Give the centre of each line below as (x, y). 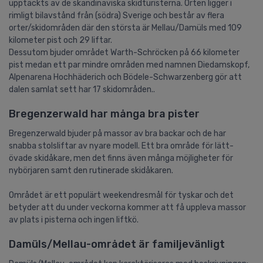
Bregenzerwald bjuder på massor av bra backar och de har (117, 133)
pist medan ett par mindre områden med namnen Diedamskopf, (129, 65)
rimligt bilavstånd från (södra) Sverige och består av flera (117, 15)
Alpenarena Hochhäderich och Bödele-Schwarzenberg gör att (125, 77)
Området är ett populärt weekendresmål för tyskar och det (121, 195)
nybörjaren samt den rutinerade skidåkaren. (91, 170)
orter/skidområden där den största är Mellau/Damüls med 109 (125, 28)
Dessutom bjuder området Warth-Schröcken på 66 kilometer (124, 52)
